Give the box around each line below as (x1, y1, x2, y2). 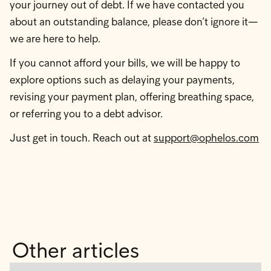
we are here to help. (10, 32, 100, 45)
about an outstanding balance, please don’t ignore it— (10, 15, 258, 28)
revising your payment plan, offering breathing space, (10, 90, 254, 103)
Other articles (12, 237, 139, 263)
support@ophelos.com (154, 131, 259, 145)
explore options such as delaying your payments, (10, 73, 235, 87)
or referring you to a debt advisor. (10, 107, 163, 120)
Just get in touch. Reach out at (10, 131, 154, 145)
